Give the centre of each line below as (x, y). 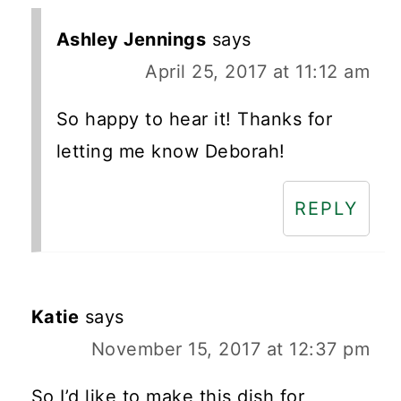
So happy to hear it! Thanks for (194, 119)
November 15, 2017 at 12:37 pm (230, 350)
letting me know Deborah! (171, 152)
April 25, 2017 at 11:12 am (258, 72)
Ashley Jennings (131, 40)
